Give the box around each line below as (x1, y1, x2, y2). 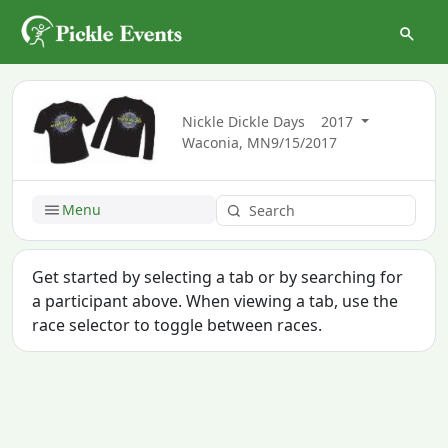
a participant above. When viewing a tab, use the (32, 289, 399, 312)
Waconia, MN (182, 132, 272, 152)
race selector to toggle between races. (32, 313, 323, 336)
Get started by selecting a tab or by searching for (32, 265, 404, 288)
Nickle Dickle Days (182, 111, 306, 131)
